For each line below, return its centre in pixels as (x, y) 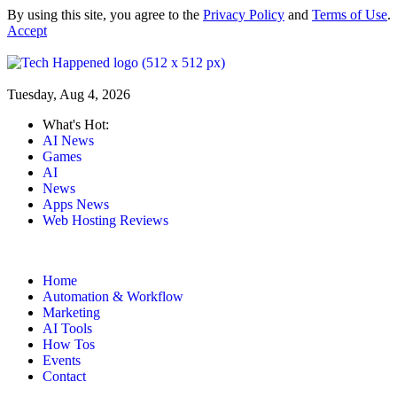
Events (62, 360)
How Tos (69, 344)
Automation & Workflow (113, 296)
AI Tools (67, 328)
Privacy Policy (244, 15)
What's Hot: (76, 125)
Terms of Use (350, 15)
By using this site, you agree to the (105, 15)
